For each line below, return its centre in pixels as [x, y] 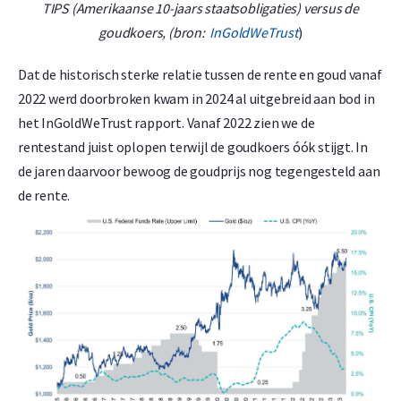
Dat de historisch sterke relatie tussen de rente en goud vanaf [200, 74]
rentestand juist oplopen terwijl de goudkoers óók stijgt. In [193, 146]
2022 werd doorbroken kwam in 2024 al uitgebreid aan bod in [196, 98]
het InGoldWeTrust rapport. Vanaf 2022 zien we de [166, 122]
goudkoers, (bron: [154, 32]
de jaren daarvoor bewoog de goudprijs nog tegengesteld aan [199, 171]
